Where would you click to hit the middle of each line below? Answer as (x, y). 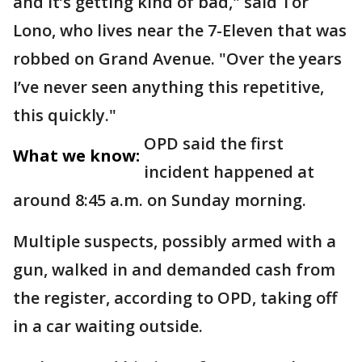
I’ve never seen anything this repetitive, (168, 87)
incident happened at (229, 172)
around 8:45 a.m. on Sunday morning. (162, 200)
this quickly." (65, 115)
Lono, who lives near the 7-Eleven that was (180, 30)
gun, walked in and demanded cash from (174, 269)
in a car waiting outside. (110, 326)
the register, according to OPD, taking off (175, 298)
